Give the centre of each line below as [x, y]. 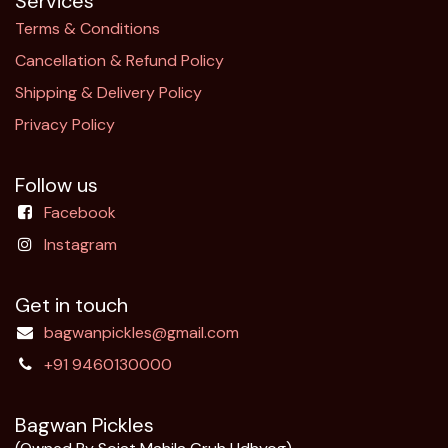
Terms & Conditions [87, 29]
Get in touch [71, 305]
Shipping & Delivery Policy [108, 93]
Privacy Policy [65, 125]
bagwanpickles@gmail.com [141, 333]
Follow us [56, 185]
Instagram [80, 245]
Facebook [79, 213]
